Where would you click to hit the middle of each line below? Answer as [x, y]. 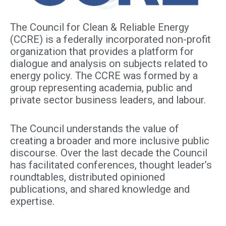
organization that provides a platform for [102, 52]
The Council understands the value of [95, 128]
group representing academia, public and [101, 88]
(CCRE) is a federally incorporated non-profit [110, 40]
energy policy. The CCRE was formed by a [104, 76]
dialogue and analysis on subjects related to [109, 64]
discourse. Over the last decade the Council [109, 153]
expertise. [33, 201]
